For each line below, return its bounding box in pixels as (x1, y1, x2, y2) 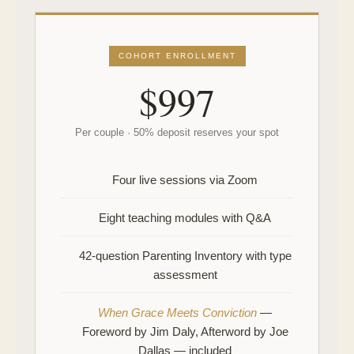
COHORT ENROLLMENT (118, 51, 236, 60)
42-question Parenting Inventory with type (78, 249, 292, 262)
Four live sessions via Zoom (112, 173, 258, 186)
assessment (153, 268, 217, 281)
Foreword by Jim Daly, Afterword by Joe (81, 325, 288, 338)
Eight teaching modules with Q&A (99, 211, 271, 224)
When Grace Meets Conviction (98, 306, 257, 319)
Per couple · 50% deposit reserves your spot (75, 126, 279, 138)
